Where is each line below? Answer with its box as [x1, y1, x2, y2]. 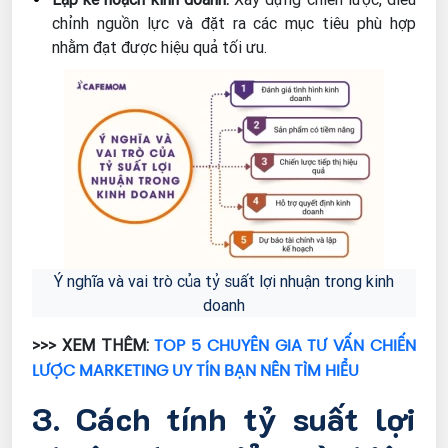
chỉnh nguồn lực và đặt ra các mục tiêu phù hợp [52, 13, 416, 34]
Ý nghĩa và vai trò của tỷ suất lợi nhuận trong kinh [54, 271, 394, 292]
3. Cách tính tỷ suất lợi [32, 397, 416, 440]
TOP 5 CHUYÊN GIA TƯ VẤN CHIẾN [154, 334, 417, 358]
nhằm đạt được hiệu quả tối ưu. [52, 37, 267, 58]
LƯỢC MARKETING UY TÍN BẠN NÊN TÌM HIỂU [32, 359, 359, 383]
